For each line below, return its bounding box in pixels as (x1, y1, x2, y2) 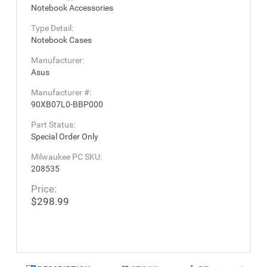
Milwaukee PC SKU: (31, 151, 102, 162)
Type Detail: (31, 23, 73, 33)
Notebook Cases (31, 35, 92, 45)
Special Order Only (31, 131, 98, 141)
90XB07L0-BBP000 (31, 99, 103, 109)
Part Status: (31, 119, 75, 129)
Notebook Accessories (31, 2, 113, 13)
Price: (31, 182, 57, 195)
